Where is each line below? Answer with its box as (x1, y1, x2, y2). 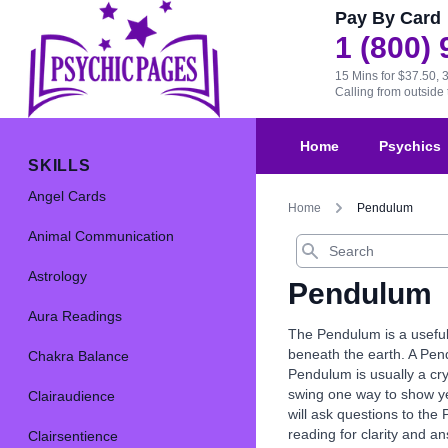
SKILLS (28, 157, 91, 175)
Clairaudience (28, 388, 115, 405)
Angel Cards (28, 188, 106, 205)
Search (295, 234, 334, 249)
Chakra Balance (28, 348, 129, 365)
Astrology (28, 268, 87, 285)
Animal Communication (28, 228, 174, 245)
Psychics (379, 138, 441, 155)
